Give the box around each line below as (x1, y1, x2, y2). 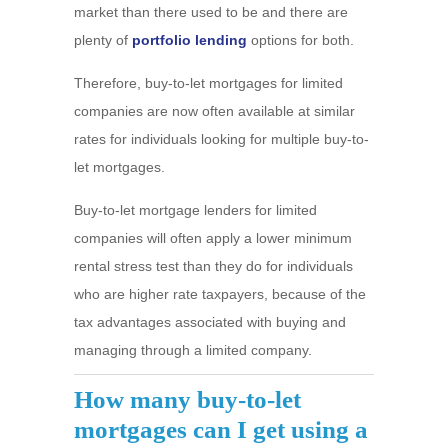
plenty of (74, 32, 132, 48)
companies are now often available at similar (74, 103, 355, 119)
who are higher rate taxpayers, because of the (74, 286, 366, 302)
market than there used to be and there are (74, 4, 348, 20)
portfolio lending (132, 32, 251, 48)
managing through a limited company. (74, 342, 312, 358)
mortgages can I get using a (74, 416, 368, 443)
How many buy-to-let (74, 386, 301, 413)
